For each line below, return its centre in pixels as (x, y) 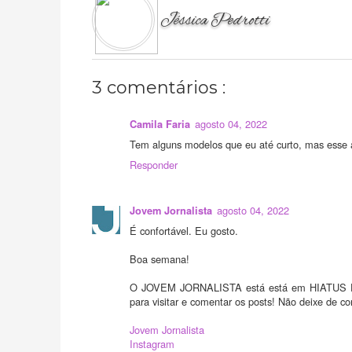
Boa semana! (159, 258)
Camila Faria (160, 124)
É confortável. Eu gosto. (184, 230)
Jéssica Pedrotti (216, 20)
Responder (154, 164)
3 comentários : (159, 87)
